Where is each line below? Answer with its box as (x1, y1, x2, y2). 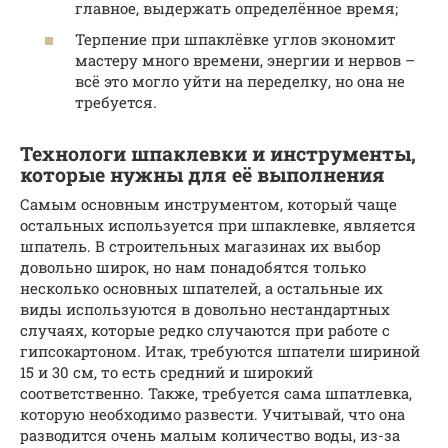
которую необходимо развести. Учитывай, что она (20, 404, 405, 425)
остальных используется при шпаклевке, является (20, 215, 416, 236)
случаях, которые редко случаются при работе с (20, 320, 390, 341)
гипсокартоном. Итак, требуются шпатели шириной (20, 341, 420, 362)
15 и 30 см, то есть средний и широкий (20, 362, 313, 383)
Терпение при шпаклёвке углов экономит (75, 29, 396, 50)
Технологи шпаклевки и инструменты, (20, 140, 416, 166)
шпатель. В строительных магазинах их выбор (20, 236, 381, 257)
